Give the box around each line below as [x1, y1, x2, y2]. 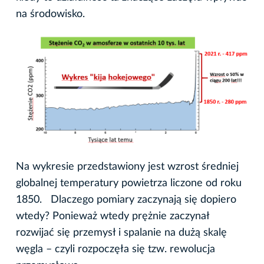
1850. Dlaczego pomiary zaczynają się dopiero [16, 194, 236, 206]
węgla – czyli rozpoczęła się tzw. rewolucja [16, 244, 215, 255]
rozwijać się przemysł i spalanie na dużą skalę [16, 227, 227, 239]
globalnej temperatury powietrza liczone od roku [16, 178, 242, 189]
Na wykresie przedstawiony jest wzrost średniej [16, 161, 239, 173]
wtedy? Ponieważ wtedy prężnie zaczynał [16, 211, 209, 222]
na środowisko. [16, 9, 85, 19]
